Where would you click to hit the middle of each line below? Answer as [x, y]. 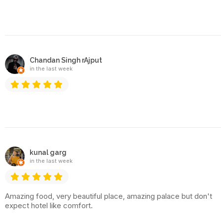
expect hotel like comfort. [49, 206]
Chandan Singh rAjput [66, 60]
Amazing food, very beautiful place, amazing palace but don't [109, 196]
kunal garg [48, 153]
